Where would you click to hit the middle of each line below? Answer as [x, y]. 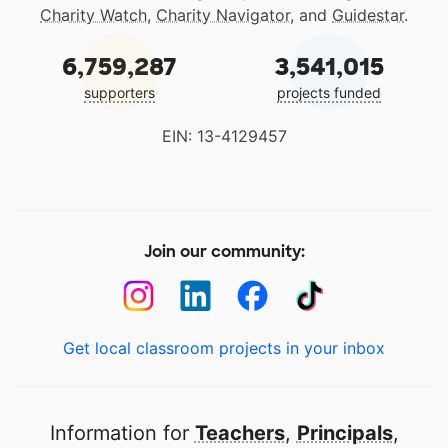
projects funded [329, 92]
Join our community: [224, 251]
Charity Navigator [223, 15]
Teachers [239, 433]
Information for [122, 433]
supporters [119, 92]
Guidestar [368, 15]
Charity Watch [93, 15]
